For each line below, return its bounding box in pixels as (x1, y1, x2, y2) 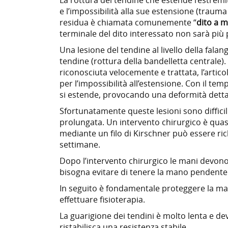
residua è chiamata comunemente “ (60, 16, 196, 28)
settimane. (60, 138, 100, 150)
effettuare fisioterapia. (60, 193, 145, 205)
